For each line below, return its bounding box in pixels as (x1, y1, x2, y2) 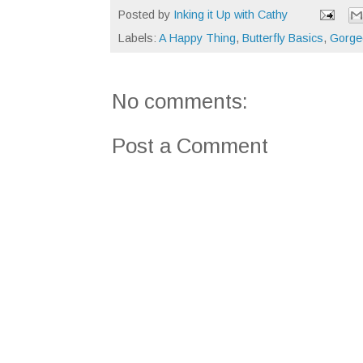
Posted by (118, 7, 173, 21)
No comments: (112, 88, 248, 113)
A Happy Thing (159, 31, 236, 45)
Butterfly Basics (242, 31, 323, 45)
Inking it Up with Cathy (173, 7, 288, 21)
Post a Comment (112, 133, 268, 158)
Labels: (118, 31, 159, 45)
